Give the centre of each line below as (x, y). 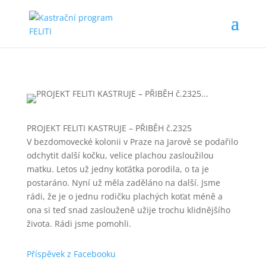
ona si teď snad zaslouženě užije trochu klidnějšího (128, 210)
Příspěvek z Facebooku (71, 254)
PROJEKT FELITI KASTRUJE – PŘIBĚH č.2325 (109, 128)
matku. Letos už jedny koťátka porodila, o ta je (118, 169)
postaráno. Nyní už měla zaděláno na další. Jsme (123, 183)
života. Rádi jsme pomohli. (79, 224)
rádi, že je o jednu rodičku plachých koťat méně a (124, 196)
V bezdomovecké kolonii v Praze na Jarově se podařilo (132, 142)
